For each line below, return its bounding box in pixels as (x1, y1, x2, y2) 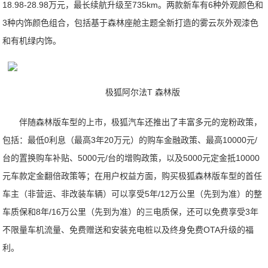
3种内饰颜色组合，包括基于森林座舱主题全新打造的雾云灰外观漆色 (2, 18, 259, 28)
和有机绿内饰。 (2, 36, 62, 45)
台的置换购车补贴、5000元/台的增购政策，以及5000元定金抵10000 (2, 153, 260, 163)
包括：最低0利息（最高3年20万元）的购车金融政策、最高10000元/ (2, 135, 258, 145)
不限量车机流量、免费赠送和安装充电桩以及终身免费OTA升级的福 (2, 225, 254, 234)
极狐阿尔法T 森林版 (105, 87, 180, 97)
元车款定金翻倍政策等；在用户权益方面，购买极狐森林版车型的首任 (2, 171, 263, 181)
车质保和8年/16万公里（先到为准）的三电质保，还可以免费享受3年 (2, 207, 259, 217)
